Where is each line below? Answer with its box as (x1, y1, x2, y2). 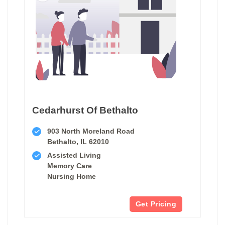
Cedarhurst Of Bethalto (32, 104, 138, 116)
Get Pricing (135, 199, 176, 208)
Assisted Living (47, 151, 101, 159)
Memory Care (47, 161, 92, 170)
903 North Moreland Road (47, 127, 135, 135)
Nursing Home (47, 172, 96, 180)
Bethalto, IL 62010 (47, 137, 109, 146)
